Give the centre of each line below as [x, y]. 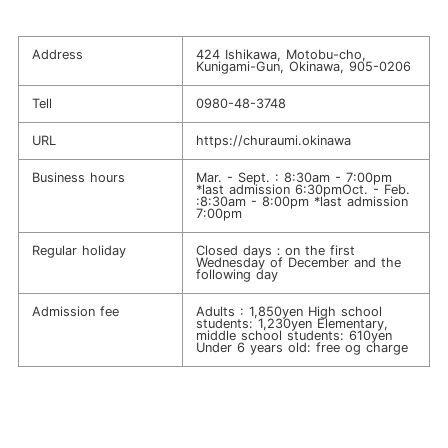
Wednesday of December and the [298, 262]
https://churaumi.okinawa [273, 140]
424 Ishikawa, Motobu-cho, [280, 54]
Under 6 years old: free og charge [301, 347]
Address [57, 54]
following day [236, 274]
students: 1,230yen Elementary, [291, 323]
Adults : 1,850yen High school [288, 311]
